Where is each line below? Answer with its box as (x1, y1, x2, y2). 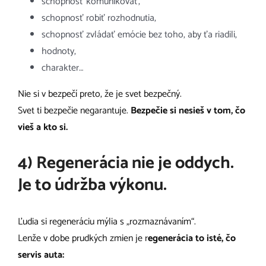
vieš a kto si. (18, 119, 68, 135)
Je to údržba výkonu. (18, 171, 167, 200)
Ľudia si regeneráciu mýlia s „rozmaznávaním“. (18, 214, 196, 230)
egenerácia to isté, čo (148, 230, 236, 247)
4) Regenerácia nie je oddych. (18, 149, 234, 178)
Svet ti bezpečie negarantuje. (18, 102, 131, 119)
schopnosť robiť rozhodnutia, (42, 9, 156, 26)
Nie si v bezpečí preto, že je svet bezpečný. (18, 85, 182, 102)
